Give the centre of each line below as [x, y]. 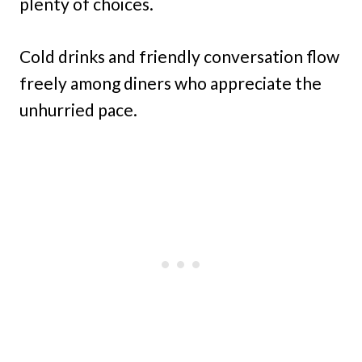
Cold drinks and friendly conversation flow [179, 57]
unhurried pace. [78, 110]
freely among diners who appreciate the [170, 83]
